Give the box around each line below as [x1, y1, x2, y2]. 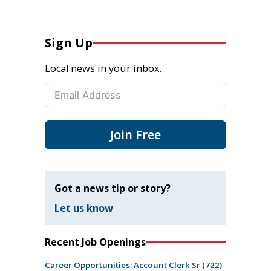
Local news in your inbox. [45, 61, 162, 75]
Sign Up [45, 34, 93, 51]
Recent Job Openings [45, 235, 146, 249]
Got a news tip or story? [54, 181, 171, 195]
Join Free [110, 126, 161, 143]
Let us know [54, 201, 113, 215]
